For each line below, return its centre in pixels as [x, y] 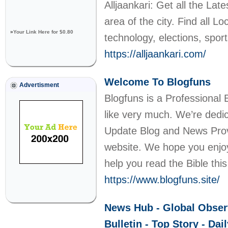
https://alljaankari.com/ [155, 54]
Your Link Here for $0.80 [43, 32]
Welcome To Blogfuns [158, 82]
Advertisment [39, 85]
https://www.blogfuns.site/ [162, 180]
